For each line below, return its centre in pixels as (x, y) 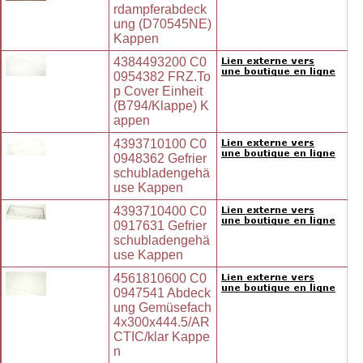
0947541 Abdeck (162, 293)
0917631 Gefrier (160, 226)
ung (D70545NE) (162, 24)
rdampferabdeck (160, 10)
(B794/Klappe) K (161, 106)
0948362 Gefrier (160, 159)
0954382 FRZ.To (162, 77)
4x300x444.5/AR (162, 322)
